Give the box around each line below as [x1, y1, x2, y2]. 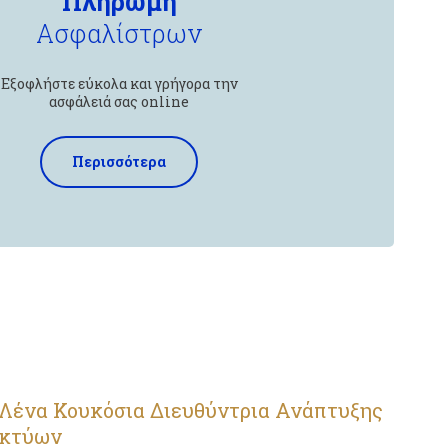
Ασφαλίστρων [36, 17, 203, 50]
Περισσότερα [72, 152, 167, 171]
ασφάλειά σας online [49, 92, 190, 111]
